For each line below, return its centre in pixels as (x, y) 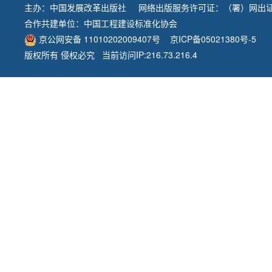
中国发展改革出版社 (88, 7)
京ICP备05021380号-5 (213, 39)
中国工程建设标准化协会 (131, 23)
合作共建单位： (54, 23)
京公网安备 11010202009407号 (98, 39)
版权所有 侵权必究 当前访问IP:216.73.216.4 (111, 55)
